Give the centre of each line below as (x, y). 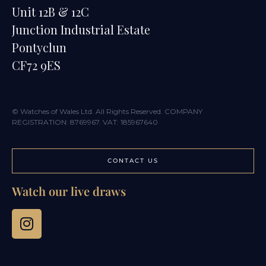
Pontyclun (39, 47)
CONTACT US (133, 160)
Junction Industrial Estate (81, 30)
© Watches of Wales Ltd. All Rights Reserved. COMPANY (107, 112)
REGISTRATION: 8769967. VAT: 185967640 (85, 122)
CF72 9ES (36, 65)
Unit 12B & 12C (50, 12)
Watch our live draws (69, 191)
